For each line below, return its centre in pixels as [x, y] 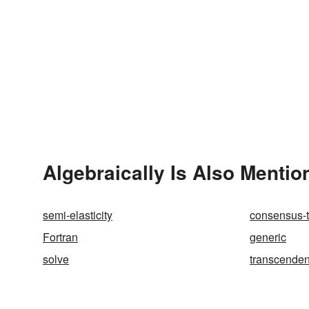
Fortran [60, 237]
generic [268, 237]
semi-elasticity [78, 215]
